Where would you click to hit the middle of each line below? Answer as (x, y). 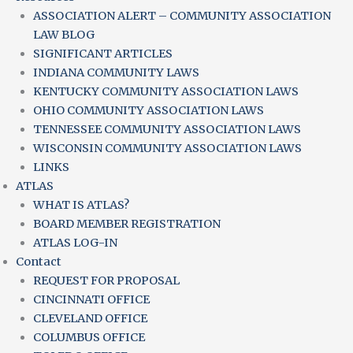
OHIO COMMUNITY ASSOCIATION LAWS (148, 110)
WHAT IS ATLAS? (81, 205)
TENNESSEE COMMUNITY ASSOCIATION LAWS (167, 129)
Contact (39, 262)
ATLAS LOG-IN (75, 243)
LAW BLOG (63, 35)
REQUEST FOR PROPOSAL (106, 281)
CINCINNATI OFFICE (91, 299)
